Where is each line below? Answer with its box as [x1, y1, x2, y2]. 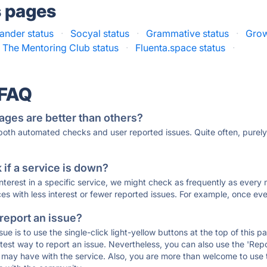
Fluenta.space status [135, 42, 226, 54]
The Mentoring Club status [2, 42, 119, 54]
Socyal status [70, 27, 130, 39]
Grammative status [146, 27, 229, 39]
